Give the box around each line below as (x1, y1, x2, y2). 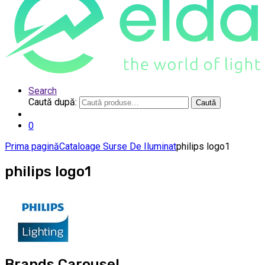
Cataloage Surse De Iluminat (59, 140, 176, 152)
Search (28, 85, 57, 96)
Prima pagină (5, 140, 59, 152)
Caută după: (28, 96, 77, 108)
